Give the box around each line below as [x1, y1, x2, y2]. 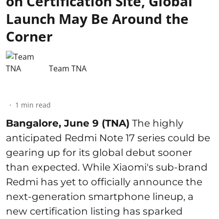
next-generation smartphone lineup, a [6, 191, 194, 203]
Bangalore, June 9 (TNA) [6, 117, 130, 130]
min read [21, 100, 51, 110]
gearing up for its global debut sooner [6, 147, 192, 159]
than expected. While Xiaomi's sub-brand [6, 161, 208, 174]
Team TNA [49, 63, 87, 74]
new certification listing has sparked [6, 205, 183, 218]
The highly [130, 117, 183, 130]
